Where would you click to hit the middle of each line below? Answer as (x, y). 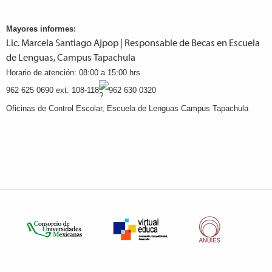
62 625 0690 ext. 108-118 (55, 90)
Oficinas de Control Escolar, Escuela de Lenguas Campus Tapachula (127, 108)
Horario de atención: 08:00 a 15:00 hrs (73, 72)
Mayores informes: (41, 29)
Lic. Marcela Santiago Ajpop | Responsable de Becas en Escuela (133, 43)
